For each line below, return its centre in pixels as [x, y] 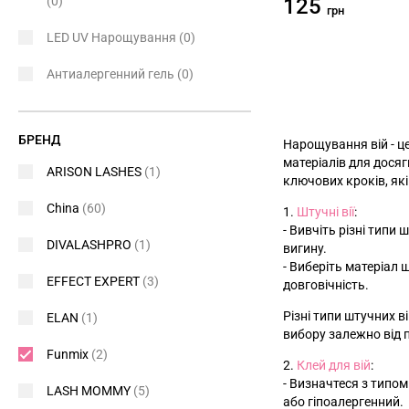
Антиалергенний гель [112, 74]
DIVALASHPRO [90, 245]
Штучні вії [325, 212]
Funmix [69, 355]
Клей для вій [334, 366]
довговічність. [326, 285]
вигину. [305, 249]
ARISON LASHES [95, 172]
